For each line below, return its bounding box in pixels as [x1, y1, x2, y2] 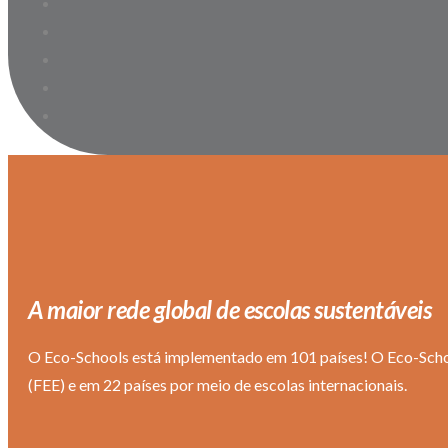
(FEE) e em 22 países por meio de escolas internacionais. [28, 375, 407, 395]
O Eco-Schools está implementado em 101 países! [28, 347, 368, 367]
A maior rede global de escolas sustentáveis [28, 295, 432, 325]
